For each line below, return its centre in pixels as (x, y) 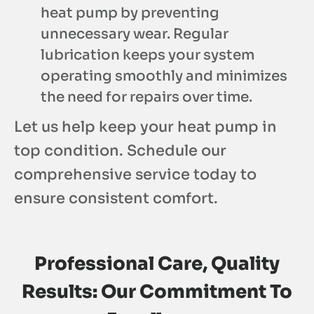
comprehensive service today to (135, 174)
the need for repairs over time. (146, 97)
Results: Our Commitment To (157, 292)
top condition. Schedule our (120, 150)
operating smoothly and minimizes (164, 76)
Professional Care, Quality (157, 264)
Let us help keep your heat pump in (145, 127)
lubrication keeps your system (148, 55)
